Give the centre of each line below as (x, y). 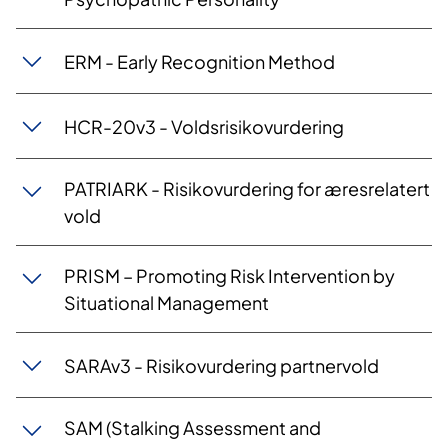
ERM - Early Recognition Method (199, 61)
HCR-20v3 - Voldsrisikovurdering (204, 126)
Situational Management (166, 303)
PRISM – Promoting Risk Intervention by (229, 276)
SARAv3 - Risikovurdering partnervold (221, 365)
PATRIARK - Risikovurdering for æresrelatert (247, 189)
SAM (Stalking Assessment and (192, 428)
